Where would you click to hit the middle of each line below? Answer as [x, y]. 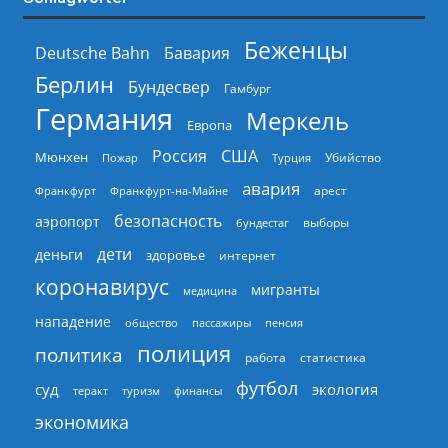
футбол [266, 388]
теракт [90, 390]
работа [265, 357]
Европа [209, 125]
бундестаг [262, 223]
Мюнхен [61, 157]
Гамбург [247, 88]
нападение [72, 321]
